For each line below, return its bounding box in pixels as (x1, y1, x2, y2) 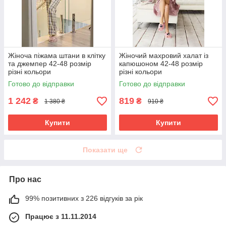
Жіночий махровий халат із (119, 51, 208, 60)
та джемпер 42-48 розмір (8, 60, 91, 68)
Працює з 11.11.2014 (25, 212, 96, 221)
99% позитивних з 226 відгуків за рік (25, 194, 143, 203)
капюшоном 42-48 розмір (119, 60, 203, 68)
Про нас (9, 175, 41, 184)
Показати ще (83, 146, 128, 154)
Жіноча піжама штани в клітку (8, 51, 105, 60)
